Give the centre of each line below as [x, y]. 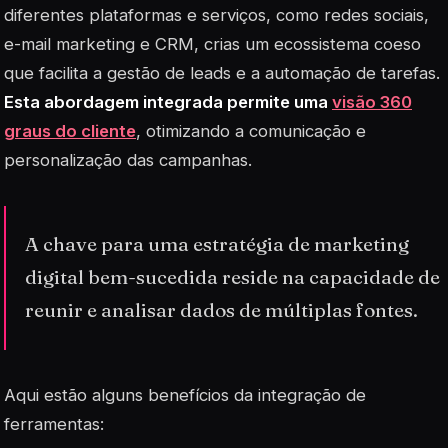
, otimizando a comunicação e [251, 130]
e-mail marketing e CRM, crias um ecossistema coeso [212, 43]
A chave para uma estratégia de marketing [217, 244]
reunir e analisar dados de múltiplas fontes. [222, 310]
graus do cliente [70, 130]
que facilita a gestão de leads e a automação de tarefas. [222, 72]
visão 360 [372, 101]
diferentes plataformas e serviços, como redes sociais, [216, 14]
